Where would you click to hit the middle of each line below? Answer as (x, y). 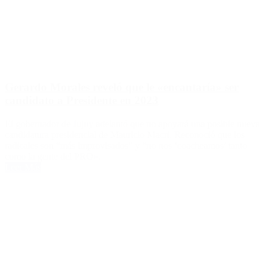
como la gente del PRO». (54, 156)
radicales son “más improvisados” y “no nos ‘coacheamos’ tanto (126, 145)
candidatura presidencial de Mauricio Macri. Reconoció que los (125, 134)
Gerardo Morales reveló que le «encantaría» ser (122, 87)
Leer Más (23, 167)
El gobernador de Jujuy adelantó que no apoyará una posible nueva (132, 124)
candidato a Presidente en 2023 (82, 100)
